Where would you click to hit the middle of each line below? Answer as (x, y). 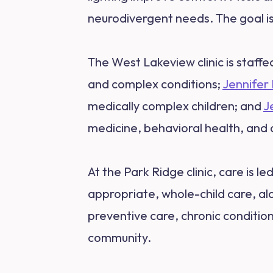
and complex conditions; (155, 84)
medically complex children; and (175, 106)
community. (119, 237)
